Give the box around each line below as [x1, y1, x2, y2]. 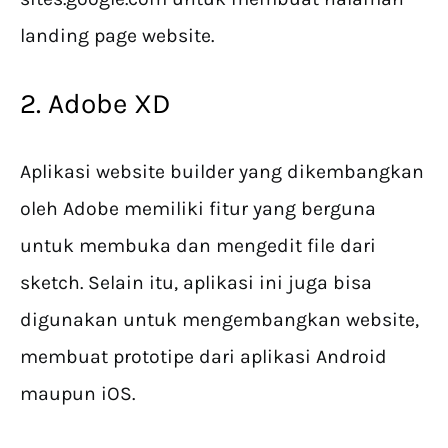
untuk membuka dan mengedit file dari [20, 234, 376, 258]
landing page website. [20, 24, 214, 48]
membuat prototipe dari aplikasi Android [20, 345, 387, 369]
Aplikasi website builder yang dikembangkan [20, 160, 424, 184]
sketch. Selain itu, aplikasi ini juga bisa [20, 271, 372, 295]
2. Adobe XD [20, 87, 170, 121]
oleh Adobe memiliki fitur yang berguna [20, 197, 376, 221]
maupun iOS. [20, 382, 135, 406]
